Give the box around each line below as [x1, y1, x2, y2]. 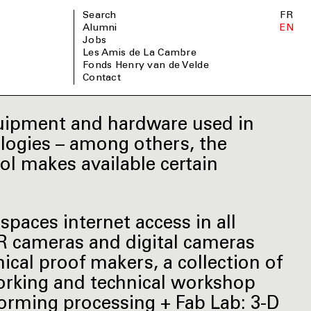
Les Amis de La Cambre [88, 49, 197, 59]
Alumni [90, 24, 117, 34]
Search [89, 11, 117, 22]
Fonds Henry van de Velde [88, 61, 209, 72]
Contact [89, 74, 121, 84]
